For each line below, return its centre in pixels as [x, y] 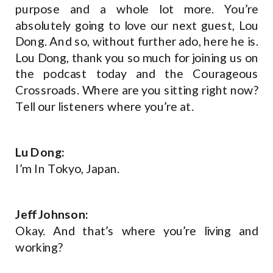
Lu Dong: [40, 152]
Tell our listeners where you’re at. [106, 106]
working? [41, 247]
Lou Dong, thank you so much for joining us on [137, 58]
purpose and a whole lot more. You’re [137, 9]
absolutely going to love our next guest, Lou [137, 25]
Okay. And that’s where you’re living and [137, 231]
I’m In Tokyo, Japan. [69, 168]
